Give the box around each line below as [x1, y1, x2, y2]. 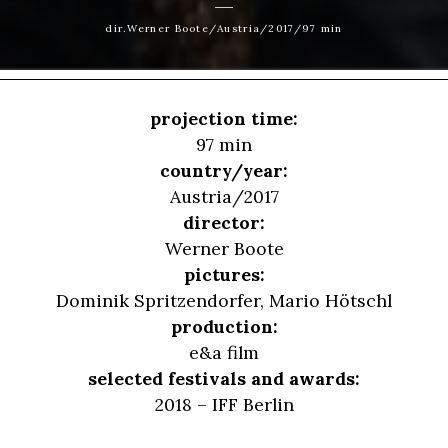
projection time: [150, 107, 298, 131]
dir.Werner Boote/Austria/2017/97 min [105, 21, 343, 35]
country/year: [160, 159, 288, 183]
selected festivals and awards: [88, 367, 360, 391]
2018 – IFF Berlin [154, 393, 294, 417]
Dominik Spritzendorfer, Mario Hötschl [56, 289, 392, 313]
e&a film [189, 341, 259, 365]
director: [183, 211, 265, 235]
